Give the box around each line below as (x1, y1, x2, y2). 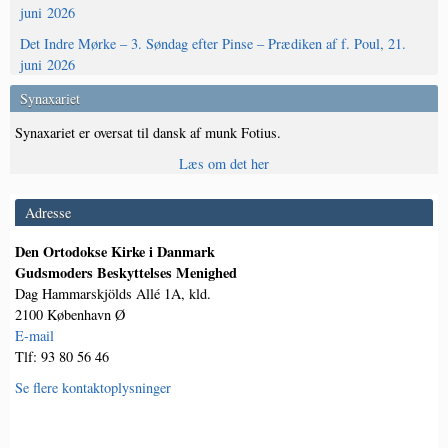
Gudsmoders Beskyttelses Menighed (15, 262, 237, 284)
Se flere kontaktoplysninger (15, 378, 171, 398)
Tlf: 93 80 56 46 (15, 347, 109, 367)
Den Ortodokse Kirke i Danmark (15, 241, 215, 263)
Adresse (25, 203, 71, 223)
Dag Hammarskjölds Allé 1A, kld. (15, 284, 211, 304)
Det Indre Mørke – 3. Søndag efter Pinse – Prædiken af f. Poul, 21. (20, 34, 406, 54)
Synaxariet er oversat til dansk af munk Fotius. (15, 123, 281, 143)
